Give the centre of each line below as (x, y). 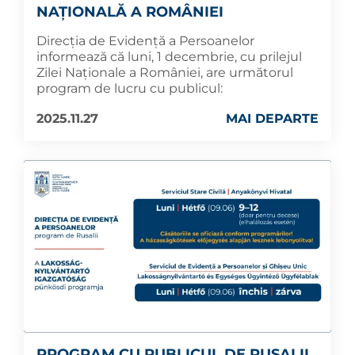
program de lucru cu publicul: (130, 88)
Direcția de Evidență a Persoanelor (145, 40)
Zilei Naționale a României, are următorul (165, 72)
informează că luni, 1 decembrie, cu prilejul (169, 56)
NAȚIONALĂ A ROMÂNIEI (130, 11)
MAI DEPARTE (272, 118)
